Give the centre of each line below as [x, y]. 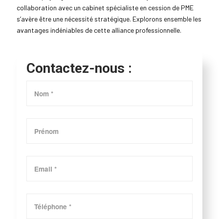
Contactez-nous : [79, 68]
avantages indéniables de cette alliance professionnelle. [99, 30]
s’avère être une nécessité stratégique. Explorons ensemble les [109, 19]
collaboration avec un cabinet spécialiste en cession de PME [105, 8]
